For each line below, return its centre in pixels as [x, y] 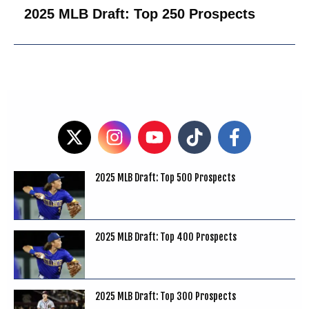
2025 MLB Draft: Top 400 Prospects [166, 237]
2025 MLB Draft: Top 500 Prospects [166, 177]
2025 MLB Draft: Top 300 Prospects [166, 296]
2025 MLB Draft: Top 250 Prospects [140, 14]
